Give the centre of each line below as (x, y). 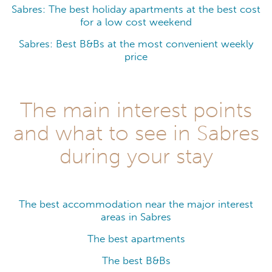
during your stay (136, 156)
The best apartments (136, 239)
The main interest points (136, 110)
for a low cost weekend (136, 22)
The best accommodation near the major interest (136, 205)
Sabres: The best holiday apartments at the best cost (136, 10)
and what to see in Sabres (136, 133)
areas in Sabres (136, 217)
